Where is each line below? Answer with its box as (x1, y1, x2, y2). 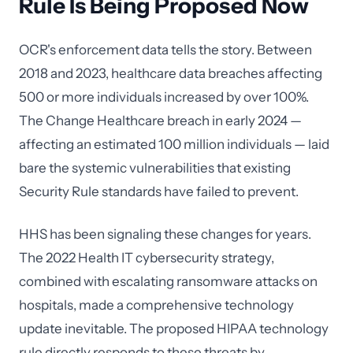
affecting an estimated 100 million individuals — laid (19, 136, 329, 152)
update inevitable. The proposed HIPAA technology (19, 321, 329, 336)
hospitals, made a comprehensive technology (19, 297, 294, 313)
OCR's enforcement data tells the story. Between (19, 42, 312, 58)
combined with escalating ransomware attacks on (19, 273, 318, 289)
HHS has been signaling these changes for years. (19, 226, 311, 242)
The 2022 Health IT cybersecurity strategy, (19, 250, 274, 266)
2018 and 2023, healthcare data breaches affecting (19, 65, 322, 81)
